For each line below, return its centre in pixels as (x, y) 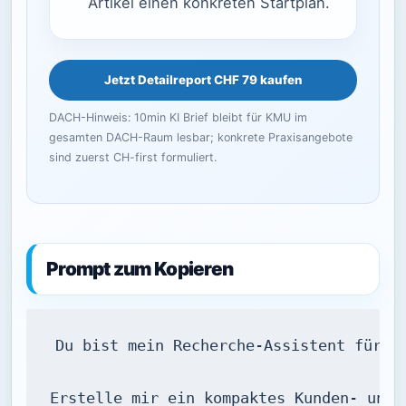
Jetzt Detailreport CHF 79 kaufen (203, 80)
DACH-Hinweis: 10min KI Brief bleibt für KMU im (178, 118)
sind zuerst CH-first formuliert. (133, 158)
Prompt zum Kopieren (140, 268)
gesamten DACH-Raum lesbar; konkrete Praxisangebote (201, 138)
